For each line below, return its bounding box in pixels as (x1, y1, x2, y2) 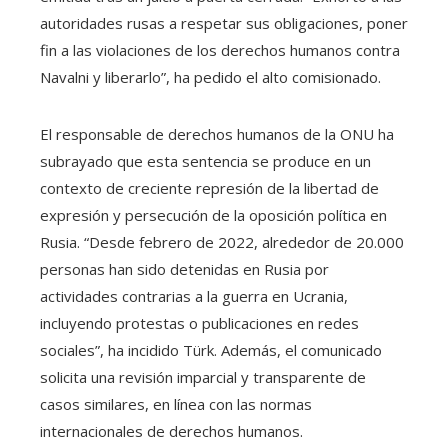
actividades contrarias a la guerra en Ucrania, (40, 285, 348, 306)
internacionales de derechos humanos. (40, 420, 303, 441)
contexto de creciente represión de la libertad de (40, 177, 379, 198)
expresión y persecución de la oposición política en (40, 204, 387, 225)
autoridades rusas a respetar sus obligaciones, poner (40, 12, 408, 33)
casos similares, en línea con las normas (40, 393, 312, 414)
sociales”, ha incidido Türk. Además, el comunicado (40, 339, 382, 360)
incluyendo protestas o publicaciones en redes (40, 312, 359, 333)
